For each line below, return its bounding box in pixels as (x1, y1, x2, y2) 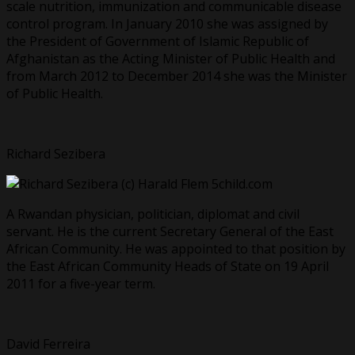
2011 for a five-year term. (6, 274, 155, 292)
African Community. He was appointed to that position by (6, 239, 345, 258)
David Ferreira (6, 334, 90, 353)
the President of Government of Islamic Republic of (6, 32, 309, 50)
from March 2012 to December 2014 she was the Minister (6, 67, 347, 85)
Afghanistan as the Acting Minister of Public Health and (6, 49, 335, 67)
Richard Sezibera (6, 144, 105, 162)
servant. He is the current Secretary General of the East (6, 222, 334, 240)
